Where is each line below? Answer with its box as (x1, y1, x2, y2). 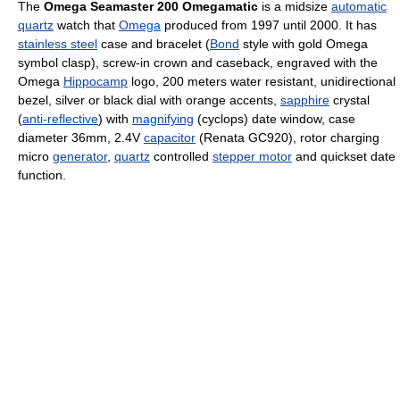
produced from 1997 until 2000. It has (161, 18, 377, 32)
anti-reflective (22, 112, 98, 126)
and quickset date (292, 149, 396, 163)
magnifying (132, 112, 194, 126)
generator (53, 149, 107, 163)
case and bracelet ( (97, 37, 210, 51)
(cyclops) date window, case (194, 112, 355, 126)
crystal (329, 93, 370, 107)
